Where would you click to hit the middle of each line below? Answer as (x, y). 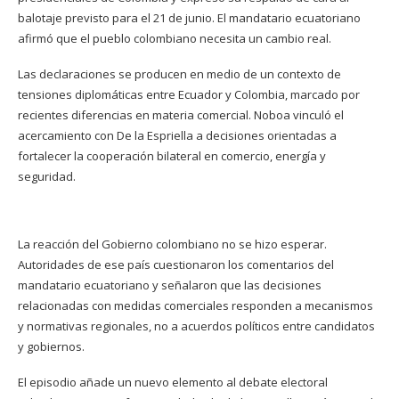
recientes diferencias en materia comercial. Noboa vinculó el (181, 115)
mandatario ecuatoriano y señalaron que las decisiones (170, 285)
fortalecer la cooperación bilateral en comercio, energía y (172, 156)
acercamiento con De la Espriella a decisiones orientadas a (177, 135)
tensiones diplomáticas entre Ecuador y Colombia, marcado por (189, 94)
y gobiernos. (51, 346)
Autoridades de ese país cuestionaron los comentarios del (176, 265)
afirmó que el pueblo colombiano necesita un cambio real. (175, 38)
